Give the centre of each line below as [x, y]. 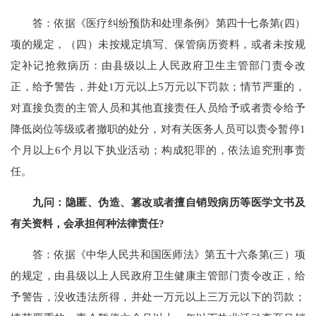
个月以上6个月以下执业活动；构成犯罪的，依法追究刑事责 [158, 150]
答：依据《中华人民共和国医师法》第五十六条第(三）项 [158, 255]
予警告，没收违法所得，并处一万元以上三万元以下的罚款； [158, 297]
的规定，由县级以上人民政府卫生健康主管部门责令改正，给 [158, 276]
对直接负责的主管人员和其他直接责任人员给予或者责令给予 [158, 107]
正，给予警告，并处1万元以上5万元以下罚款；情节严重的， [158, 86]
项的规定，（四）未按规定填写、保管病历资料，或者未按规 [158, 44]
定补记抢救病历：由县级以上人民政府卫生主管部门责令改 [158, 65]
